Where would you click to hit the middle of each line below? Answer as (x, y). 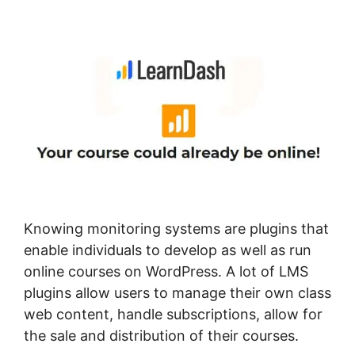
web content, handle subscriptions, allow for (173, 315)
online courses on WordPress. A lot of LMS (166, 272)
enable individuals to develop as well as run (168, 250)
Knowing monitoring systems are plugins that (176, 229)
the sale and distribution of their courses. (161, 336)
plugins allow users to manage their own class (177, 293)
